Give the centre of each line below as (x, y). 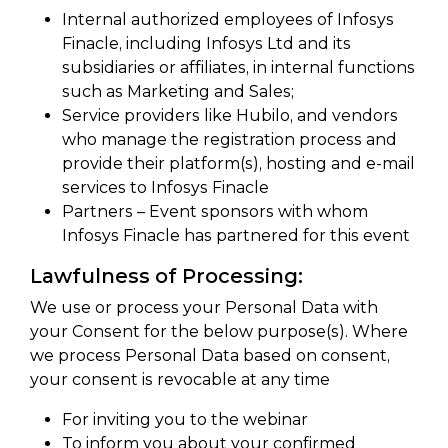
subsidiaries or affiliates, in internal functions (238, 67)
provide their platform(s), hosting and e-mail (238, 163)
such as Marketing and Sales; (178, 91)
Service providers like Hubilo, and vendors (230, 115)
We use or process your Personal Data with (204, 307)
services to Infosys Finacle (165, 187)
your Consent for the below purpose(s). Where (219, 331)
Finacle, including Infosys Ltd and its (206, 43)
